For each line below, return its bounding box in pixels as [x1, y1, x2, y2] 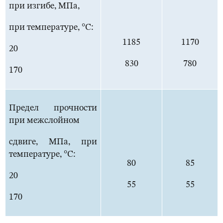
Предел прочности [9, 104, 97, 113]
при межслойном [9, 116, 80, 125]
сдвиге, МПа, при [9, 137, 97, 147]
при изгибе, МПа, [9, 1, 80, 11]
